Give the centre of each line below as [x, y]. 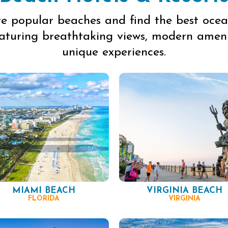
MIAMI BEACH [44, 191]
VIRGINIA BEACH [184, 191]
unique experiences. [114, 53]
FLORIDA [44, 199]
